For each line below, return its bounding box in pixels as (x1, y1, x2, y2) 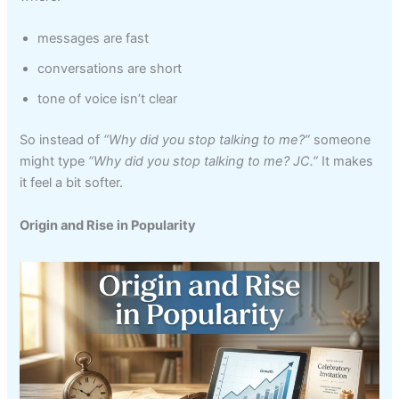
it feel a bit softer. (20, 175, 124, 191)
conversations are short (37, 61, 183, 77)
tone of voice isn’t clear (37, 91, 178, 108)
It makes (318, 153, 374, 170)
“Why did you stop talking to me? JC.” (88, 153, 319, 170)
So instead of (20, 132, 104, 149)
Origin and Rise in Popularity (20, 216, 197, 233)
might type (20, 153, 89, 170)
